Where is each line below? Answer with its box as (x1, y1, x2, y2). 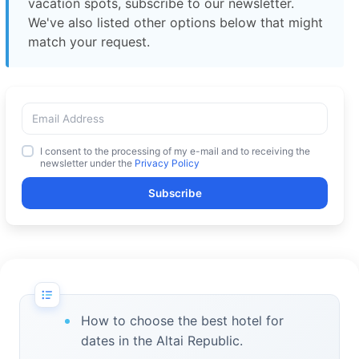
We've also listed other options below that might (28, 14, 323, 30)
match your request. (28, 33, 150, 50)
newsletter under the (40, 156, 132, 169)
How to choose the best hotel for (81, 312, 284, 329)
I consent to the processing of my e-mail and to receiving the (40, 144, 310, 157)
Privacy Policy (135, 156, 200, 169)
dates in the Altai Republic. (81, 332, 243, 349)
